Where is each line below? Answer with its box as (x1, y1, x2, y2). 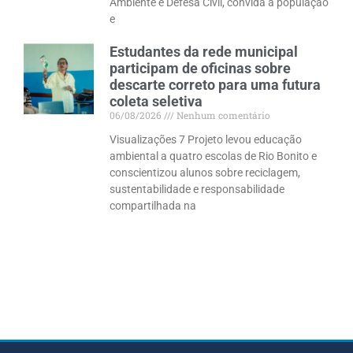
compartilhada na (110, 199, 197, 213)
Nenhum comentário (174, 109, 271, 122)
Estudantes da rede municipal (110, 43, 299, 61)
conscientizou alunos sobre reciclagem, (110, 166, 301, 180)
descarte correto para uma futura (110, 76, 321, 94)
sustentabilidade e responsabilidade (110, 183, 285, 196)
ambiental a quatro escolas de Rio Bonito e (110, 150, 318, 163)
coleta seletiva (110, 93, 203, 110)
